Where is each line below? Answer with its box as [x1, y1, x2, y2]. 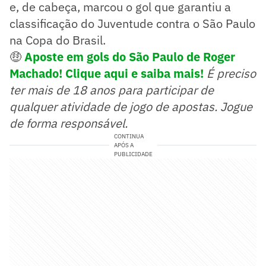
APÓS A [113, 141, 134, 150]
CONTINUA [113, 132, 144, 141]
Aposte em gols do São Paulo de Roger [24, 49, 235, 65]
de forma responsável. [9, 115, 128, 132]
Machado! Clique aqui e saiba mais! [9, 65, 204, 82]
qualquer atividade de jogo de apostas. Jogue [9, 99, 252, 115]
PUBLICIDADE [113, 150, 153, 159]
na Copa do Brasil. [9, 32, 106, 49]
